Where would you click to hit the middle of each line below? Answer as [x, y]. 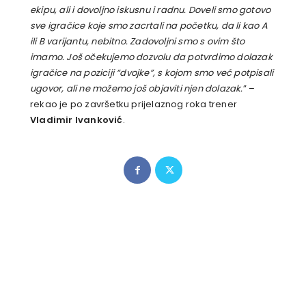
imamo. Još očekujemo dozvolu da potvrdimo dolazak [151, 57]
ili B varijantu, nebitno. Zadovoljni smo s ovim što [138, 42]
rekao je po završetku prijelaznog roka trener [134, 105]
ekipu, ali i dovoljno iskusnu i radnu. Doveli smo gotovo [151, 10]
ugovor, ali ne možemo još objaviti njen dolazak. [137, 89]
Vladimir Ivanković [76, 120]
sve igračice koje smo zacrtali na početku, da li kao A [149, 26]
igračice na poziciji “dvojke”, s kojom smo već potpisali [152, 73]
